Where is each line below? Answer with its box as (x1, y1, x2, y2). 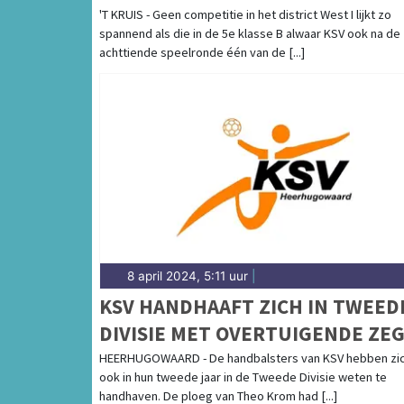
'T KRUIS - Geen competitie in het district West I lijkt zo (99, 5, 391, 23)
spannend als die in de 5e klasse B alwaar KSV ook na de (99, 24, 400, 41)
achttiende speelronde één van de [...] (99, 43, 305, 60)
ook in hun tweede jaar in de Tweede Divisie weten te (99, 368, 387, 385)
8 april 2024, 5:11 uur (127, 268, 248, 283)
